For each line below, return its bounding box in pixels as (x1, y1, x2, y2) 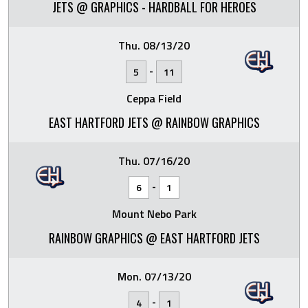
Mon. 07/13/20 (117, 267, 191, 285)
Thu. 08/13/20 (118, 36, 190, 54)
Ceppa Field (126, 89, 181, 107)
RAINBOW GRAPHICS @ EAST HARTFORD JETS (48, 228, 260, 247)
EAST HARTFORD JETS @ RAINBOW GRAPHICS (48, 113, 260, 131)
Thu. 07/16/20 (118, 152, 190, 169)
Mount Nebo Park (111, 205, 197, 222)
